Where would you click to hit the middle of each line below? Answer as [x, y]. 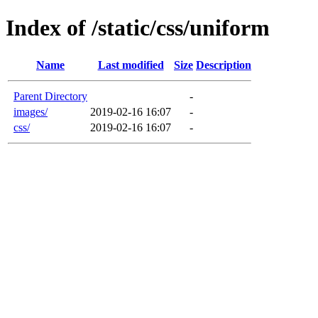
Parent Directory [50, 96]
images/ [31, 111]
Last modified [131, 65]
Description [224, 65]
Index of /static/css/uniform [138, 28]
